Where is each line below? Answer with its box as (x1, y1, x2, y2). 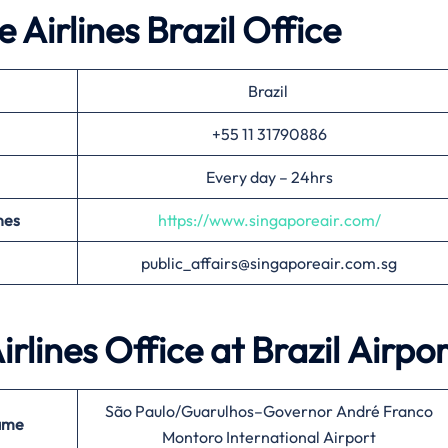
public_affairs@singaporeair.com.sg (141, 253, 397, 274)
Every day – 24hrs (205, 167, 333, 188)
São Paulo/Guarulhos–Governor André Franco (105, 401, 433, 422)
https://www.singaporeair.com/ (157, 210, 381, 231)
